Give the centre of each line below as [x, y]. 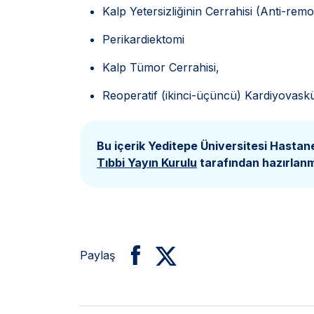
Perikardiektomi [143, 39]
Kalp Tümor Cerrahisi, [161, 67]
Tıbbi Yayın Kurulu [147, 163]
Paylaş [97, 255]
